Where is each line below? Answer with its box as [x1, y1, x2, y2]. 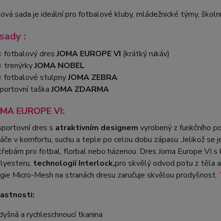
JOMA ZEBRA [68, 72, 117, 83]
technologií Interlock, [33, 158, 115, 169]
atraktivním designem [53, 122, 138, 133]
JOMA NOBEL [34, 60, 84, 71]
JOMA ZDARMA [51, 84, 109, 95]
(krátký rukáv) [120, 48, 170, 59]
